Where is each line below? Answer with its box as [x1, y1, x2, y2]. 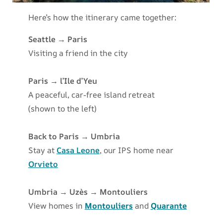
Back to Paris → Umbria [28, 131, 120, 142]
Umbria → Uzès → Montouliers [28, 186, 148, 198]
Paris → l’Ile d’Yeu [28, 75, 97, 87]
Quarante [150, 200, 187, 212]
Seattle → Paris [28, 34, 87, 45]
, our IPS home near [99, 145, 173, 156]
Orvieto [28, 159, 58, 170]
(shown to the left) [28, 103, 97, 114]
